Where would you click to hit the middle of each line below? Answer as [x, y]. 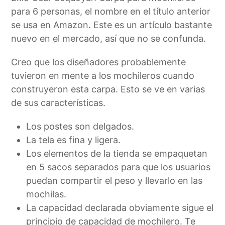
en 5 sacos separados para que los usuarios [119, 167]
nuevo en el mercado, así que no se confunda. [109, 38]
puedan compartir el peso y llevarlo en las [115, 180]
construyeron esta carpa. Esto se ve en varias [108, 89]
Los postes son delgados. [80, 126]
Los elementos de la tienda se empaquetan [117, 153]
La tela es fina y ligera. [74, 140]
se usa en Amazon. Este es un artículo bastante [112, 25]
